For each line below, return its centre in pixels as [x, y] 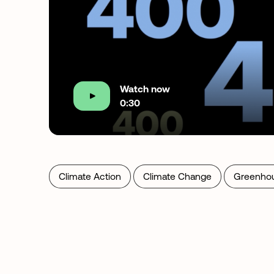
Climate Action [90, 176]
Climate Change [177, 176]
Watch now [145, 88]
